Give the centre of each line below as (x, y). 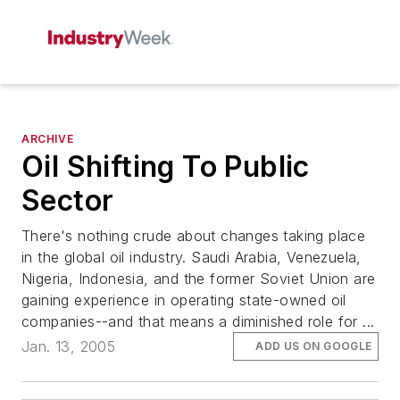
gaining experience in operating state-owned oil (184, 300)
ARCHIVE (48, 139)
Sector (68, 200)
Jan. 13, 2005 (69, 347)
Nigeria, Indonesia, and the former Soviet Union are (199, 279)
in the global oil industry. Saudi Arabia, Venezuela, (192, 257)
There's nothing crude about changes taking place (194, 236)
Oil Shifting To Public (166, 167)
